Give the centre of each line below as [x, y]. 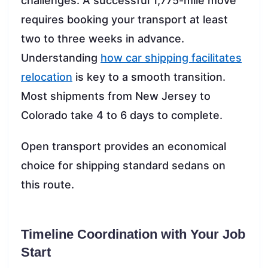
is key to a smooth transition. [149, 77]
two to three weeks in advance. [103, 38]
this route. [48, 184]
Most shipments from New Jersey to [116, 96]
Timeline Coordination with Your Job [133, 234]
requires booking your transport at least [124, 19]
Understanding [61, 57]
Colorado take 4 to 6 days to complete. [122, 115]
